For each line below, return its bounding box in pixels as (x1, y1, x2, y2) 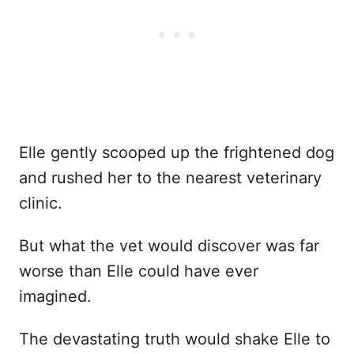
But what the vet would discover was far (19, 236, 319, 256)
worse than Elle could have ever (19, 262, 258, 281)
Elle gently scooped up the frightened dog (19, 143, 334, 163)
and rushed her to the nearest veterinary (19, 168, 322, 188)
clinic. (19, 194, 62, 213)
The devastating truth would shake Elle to (19, 330, 330, 349)
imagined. (19, 287, 92, 307)
